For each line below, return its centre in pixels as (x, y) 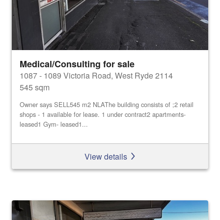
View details (107, 156)
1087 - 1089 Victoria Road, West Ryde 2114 (96, 76)
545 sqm (35, 87)
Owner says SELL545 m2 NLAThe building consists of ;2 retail (107, 105)
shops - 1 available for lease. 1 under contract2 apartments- (103, 114)
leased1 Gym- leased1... (54, 124)
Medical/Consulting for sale (77, 64)
